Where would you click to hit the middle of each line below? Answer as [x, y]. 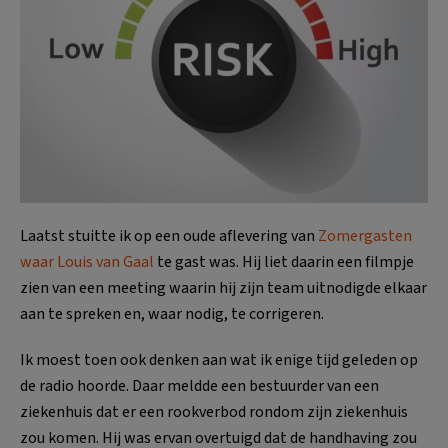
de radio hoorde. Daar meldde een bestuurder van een [199, 386]
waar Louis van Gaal [87, 262]
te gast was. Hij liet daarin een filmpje [284, 262]
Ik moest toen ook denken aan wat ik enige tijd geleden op [219, 360]
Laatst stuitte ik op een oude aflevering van [169, 236]
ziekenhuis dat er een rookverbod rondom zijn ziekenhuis [214, 412]
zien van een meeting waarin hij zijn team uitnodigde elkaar [223, 288]
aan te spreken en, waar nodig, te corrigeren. [172, 314]
